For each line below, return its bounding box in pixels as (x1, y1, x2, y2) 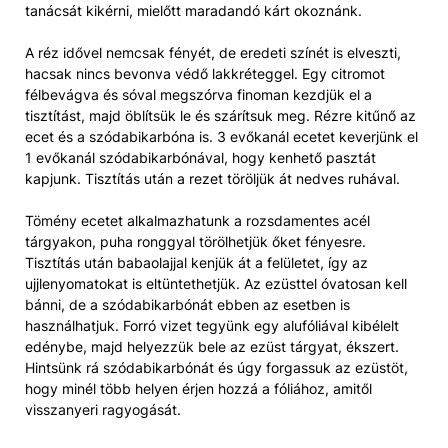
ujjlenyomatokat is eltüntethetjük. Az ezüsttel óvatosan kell (25, 274, 407, 292)
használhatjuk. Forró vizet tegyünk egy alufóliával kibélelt (25, 316, 399, 334)
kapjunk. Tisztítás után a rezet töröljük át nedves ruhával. (25, 169, 400, 187)
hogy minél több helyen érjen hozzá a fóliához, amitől (25, 379, 372, 397)
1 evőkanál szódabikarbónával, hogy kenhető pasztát (25, 148, 376, 166)
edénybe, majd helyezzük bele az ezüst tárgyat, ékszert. (25, 337, 399, 355)
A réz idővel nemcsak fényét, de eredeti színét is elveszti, (25, 43, 401, 61)
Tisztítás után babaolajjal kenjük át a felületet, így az (25, 253, 368, 271)
